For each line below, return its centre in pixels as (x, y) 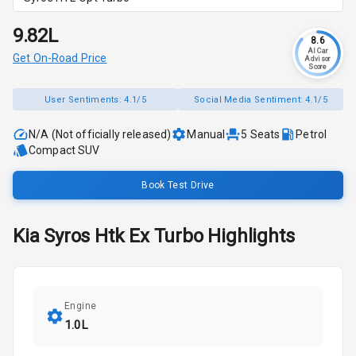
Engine (81, 306)
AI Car (318, 51)
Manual (206, 135)
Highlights (249, 236)
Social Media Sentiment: (250, 99)
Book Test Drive (178, 185)
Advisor (318, 59)
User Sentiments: (85, 99)
